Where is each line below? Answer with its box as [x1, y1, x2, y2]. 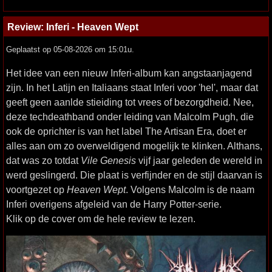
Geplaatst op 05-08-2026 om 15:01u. [6, 45, 134, 55]
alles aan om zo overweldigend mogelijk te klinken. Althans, [6, 140, 262, 152]
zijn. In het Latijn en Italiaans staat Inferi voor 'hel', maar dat [6, 82, 258, 93]
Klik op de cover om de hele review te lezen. [6, 213, 195, 225]
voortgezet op [6, 184, 67, 195]
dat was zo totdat [6, 155, 81, 166]
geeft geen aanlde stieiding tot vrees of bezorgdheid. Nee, [6, 97, 254, 108]
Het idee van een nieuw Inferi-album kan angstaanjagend [6, 67, 252, 79]
